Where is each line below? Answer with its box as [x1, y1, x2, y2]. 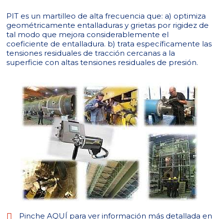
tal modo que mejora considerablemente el [6, 30, 169, 39]
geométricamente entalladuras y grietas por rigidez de [6, 21, 209, 30]
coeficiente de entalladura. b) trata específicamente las [6, 39, 212, 48]
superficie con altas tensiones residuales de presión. [6, 58, 198, 67]
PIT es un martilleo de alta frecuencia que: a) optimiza [6, 11, 206, 21]
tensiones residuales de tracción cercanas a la [6, 48, 175, 58]
